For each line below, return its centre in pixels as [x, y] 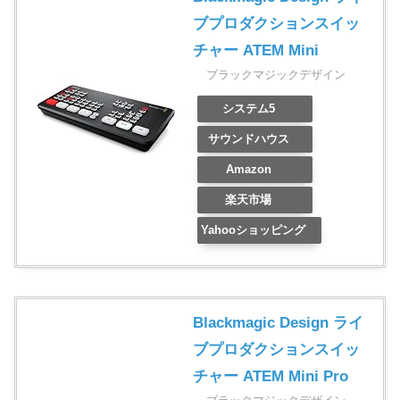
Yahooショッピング [253, 230]
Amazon [248, 170]
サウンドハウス [248, 139]
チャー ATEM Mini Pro [271, 377]
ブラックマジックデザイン [276, 75]
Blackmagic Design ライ [278, 323]
